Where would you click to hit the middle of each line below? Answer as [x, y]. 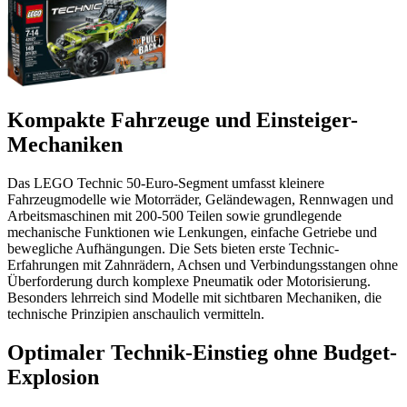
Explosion [53, 377]
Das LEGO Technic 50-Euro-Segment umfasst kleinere [166, 183]
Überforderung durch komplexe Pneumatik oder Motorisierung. [189, 281]
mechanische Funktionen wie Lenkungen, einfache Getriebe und [192, 232]
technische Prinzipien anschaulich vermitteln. [136, 313]
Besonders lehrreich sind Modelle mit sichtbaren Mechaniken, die [194, 297]
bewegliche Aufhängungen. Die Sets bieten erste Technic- [173, 248]
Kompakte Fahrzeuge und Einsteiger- [183, 119]
